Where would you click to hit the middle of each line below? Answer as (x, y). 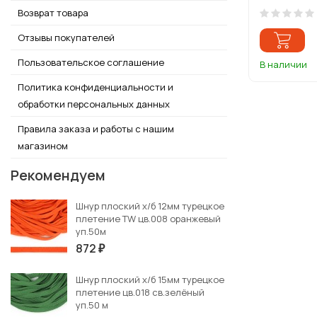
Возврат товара (53, 12)
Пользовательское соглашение (91, 62)
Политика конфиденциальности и (96, 87)
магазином (43, 145)
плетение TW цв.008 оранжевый (148, 218)
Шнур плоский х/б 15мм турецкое (150, 279)
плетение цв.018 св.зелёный (140, 292)
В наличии (283, 64)
